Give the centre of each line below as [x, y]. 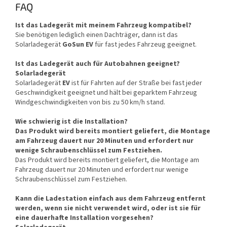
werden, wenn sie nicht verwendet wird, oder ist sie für [108, 208]
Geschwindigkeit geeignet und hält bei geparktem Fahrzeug [106, 92]
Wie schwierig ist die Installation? [71, 121]
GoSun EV [78, 44]
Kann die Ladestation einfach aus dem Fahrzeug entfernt [110, 198]
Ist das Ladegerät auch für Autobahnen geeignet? [98, 64]
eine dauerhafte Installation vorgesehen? [84, 218]
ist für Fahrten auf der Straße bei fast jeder [137, 83]
